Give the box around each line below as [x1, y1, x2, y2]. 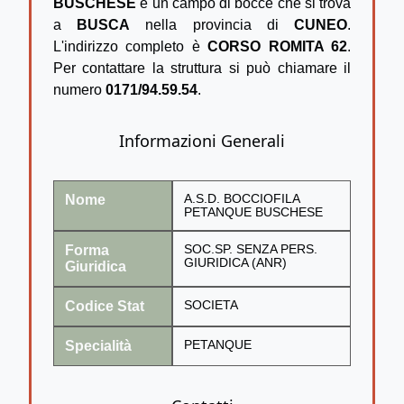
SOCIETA [184, 298, 238, 312]
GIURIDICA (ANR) [184, 255, 287, 270]
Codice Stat [65, 298, 144, 314]
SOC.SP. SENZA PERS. [184, 242, 317, 256]
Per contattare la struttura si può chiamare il [53, 60, 351, 76]
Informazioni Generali [119, 129, 285, 151]
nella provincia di [130, 16, 295, 32]
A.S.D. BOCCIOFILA [184, 191, 300, 206]
